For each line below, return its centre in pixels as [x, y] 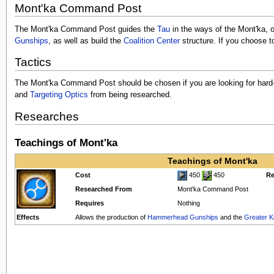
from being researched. [130, 95]
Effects [28, 217]
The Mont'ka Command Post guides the [86, 29]
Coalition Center [151, 41]
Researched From [103, 189]
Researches [46, 116]
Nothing [188, 203]
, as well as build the [86, 41]
